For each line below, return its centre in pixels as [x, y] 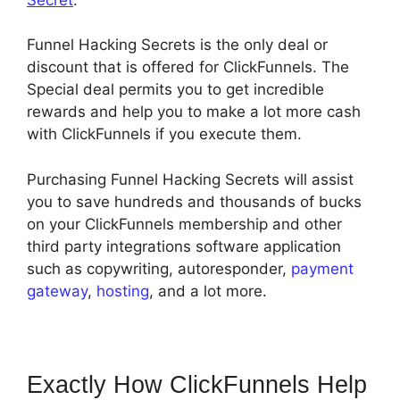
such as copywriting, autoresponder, [159, 268]
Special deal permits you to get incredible [175, 90]
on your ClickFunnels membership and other [184, 224]
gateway [57, 291]
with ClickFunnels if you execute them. [164, 134]
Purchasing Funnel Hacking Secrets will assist [190, 179]
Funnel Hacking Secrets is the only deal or [177, 45]
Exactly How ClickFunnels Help [197, 384]
